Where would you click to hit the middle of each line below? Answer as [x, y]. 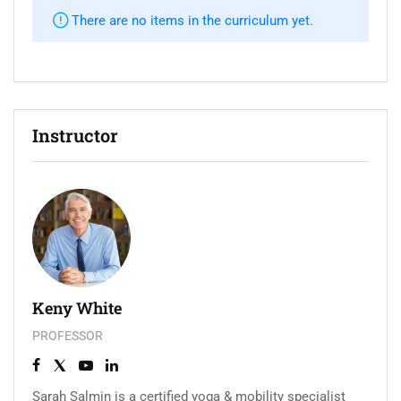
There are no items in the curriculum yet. [192, 21]
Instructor [75, 136]
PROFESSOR [68, 336]
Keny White [77, 308]
